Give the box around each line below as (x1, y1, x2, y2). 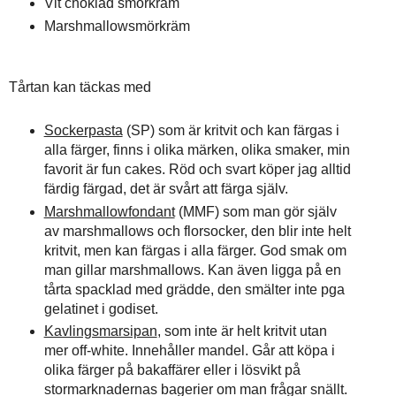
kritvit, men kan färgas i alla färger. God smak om (43, 242, 346, 258)
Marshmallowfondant (43, 203, 175, 219)
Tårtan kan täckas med (9, 79, 151, 95)
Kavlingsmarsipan (43, 324, 157, 339)
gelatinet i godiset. (43, 301, 162, 316)
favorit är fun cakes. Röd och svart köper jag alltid (43, 161, 351, 177)
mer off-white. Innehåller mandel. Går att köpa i (43, 343, 335, 359)
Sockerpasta (43, 122, 123, 138)
